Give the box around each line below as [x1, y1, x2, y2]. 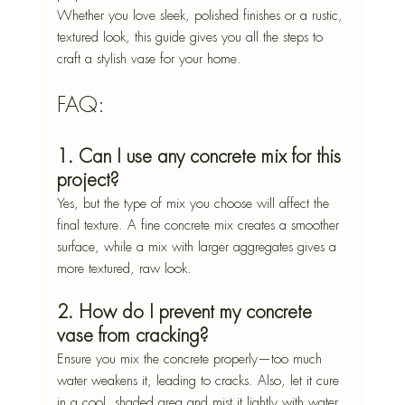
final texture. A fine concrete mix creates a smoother [56, 216, 344, 235]
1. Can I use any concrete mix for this [56, 146, 346, 169]
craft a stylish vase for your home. [56, 50, 241, 69]
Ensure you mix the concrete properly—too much [56, 350, 326, 369]
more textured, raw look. [56, 259, 192, 278]
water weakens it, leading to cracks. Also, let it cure [56, 372, 344, 391]
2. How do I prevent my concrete [56, 301, 317, 325]
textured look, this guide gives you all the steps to [56, 28, 327, 47]
